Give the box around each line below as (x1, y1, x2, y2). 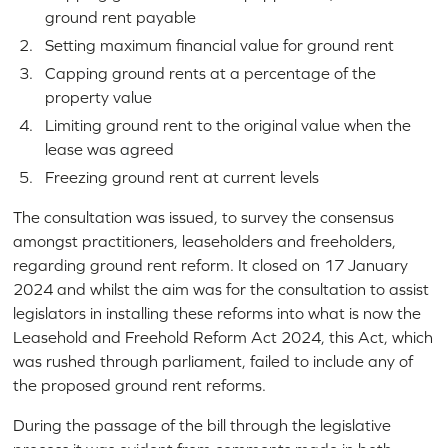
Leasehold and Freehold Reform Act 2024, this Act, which (13, 327, 434, 346)
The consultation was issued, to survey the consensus (13, 207, 395, 226)
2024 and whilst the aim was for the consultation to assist (13, 279, 430, 298)
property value (45, 87, 153, 106)
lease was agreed (45, 139, 175, 158)
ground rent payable (45, 7, 197, 26)
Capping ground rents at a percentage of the (45, 63, 377, 82)
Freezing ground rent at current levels (45, 167, 320, 186)
